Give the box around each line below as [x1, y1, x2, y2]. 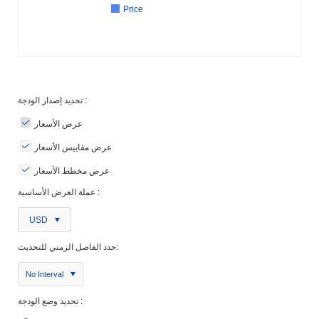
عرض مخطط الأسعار [34, 166, 110, 177]
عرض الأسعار [34, 119, 83, 130]
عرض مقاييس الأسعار [34, 142, 112, 153]
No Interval [26, 270, 63, 279]
